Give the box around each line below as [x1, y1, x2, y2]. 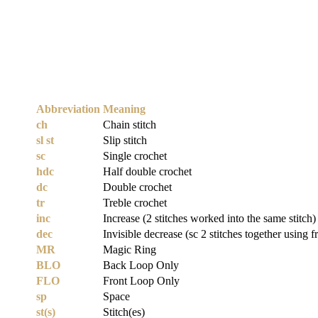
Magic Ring [103, 243, 156, 256]
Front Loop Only [103, 275, 180, 287]
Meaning [103, 103, 146, 116]
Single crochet [103, 150, 167, 163]
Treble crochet [103, 197, 167, 209]
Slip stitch [103, 134, 147, 147]
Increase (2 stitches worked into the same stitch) [103, 212, 316, 225]
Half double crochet [103, 165, 192, 178]
